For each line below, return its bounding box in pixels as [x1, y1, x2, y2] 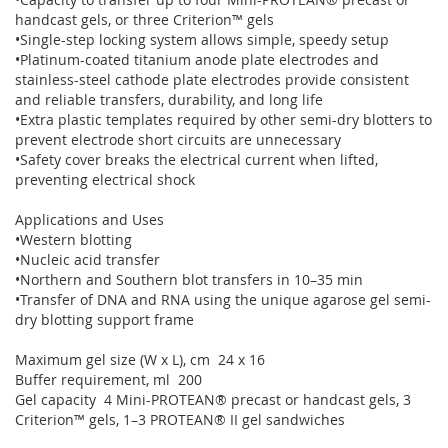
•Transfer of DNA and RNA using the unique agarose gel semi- [15, 290, 431, 309]
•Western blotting [15, 230, 132, 249]
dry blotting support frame [15, 310, 194, 329]
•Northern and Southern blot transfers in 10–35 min [15, 270, 363, 289]
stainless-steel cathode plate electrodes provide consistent [15, 70, 409, 89]
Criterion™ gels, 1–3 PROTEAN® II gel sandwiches [15, 410, 349, 429]
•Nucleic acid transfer [15, 250, 160, 269]
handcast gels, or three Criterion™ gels [15, 10, 274, 29]
